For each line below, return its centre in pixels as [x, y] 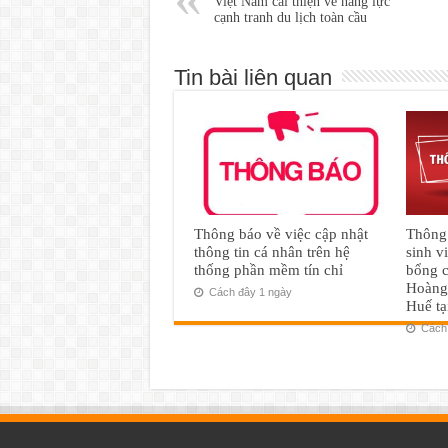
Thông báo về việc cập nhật [280, 233]
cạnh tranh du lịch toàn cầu [290, 18]
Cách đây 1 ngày [248, 291]
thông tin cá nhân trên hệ [271, 251]
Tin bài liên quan [252, 78]
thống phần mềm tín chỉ [268, 269]
